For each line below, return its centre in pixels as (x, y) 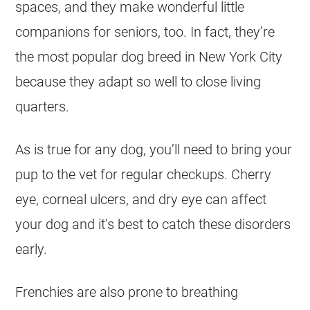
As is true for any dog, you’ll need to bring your (154, 149)
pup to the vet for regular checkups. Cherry (144, 174)
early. (31, 249)
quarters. (43, 107)
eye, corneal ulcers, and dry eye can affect (141, 199)
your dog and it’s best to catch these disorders (153, 224)
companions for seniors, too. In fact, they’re (145, 32)
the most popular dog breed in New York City (149, 57)
